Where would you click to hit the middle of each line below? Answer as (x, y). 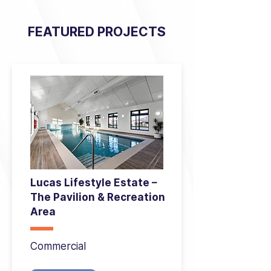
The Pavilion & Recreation (98, 197)
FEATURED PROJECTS (97, 32)
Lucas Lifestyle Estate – (94, 183)
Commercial (58, 246)
